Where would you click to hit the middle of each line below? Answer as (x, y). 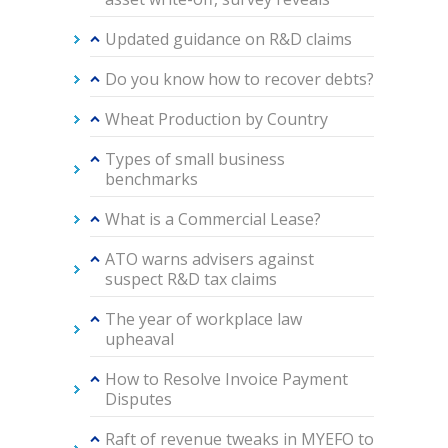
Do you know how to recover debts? (239, 79)
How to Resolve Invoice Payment (226, 379)
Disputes (138, 399)
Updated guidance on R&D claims (228, 39)
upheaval (139, 339)
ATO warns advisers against (209, 259)
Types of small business (195, 159)
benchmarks (151, 179)
